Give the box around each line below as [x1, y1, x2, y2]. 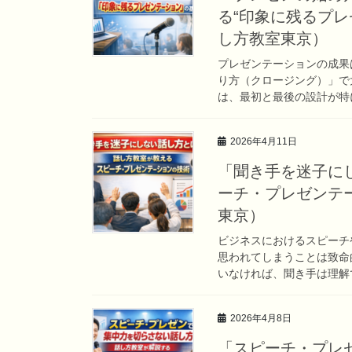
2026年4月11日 [230, 136, 297, 148]
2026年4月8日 [230, 312, 291, 324]
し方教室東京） [218, 30, 328, 48]
